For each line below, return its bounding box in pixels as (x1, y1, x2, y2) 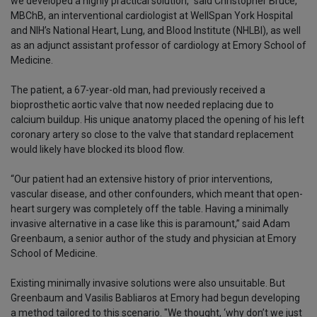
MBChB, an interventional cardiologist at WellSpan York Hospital (11, 10, 293, 22)
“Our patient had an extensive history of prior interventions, (11, 173, 272, 185)
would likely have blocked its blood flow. (11, 144, 185, 156)
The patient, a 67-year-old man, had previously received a (11, 84, 265, 96)
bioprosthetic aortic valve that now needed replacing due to (11, 99, 274, 111)
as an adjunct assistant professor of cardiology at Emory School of (11, 40, 306, 52)
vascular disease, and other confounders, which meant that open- (11, 188, 303, 200)
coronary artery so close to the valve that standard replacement (11, 129, 294, 141)
